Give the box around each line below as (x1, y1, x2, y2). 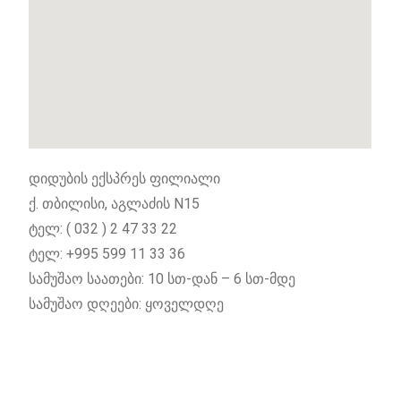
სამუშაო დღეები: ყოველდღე (29, 295, 225, 313)
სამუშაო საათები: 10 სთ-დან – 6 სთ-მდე (29, 270, 296, 288)
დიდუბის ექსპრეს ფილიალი (29, 170, 221, 188)
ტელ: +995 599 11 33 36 (29, 245, 186, 263)
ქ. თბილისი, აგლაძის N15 (29, 195, 200, 213)
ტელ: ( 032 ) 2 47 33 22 (29, 220, 178, 238)
